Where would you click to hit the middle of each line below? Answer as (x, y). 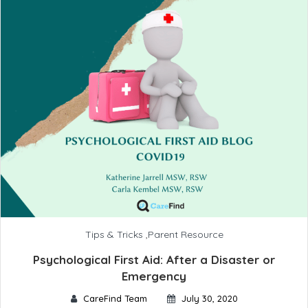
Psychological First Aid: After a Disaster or (154, 259)
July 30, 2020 (209, 298)
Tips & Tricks (114, 234)
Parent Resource (185, 234)
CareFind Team (115, 298)
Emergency (154, 276)
